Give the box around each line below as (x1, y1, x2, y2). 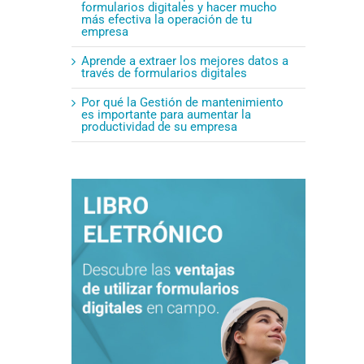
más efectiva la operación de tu (81, 11, 252, 27)
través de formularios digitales (81, 65, 247, 80)
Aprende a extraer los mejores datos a (81, 53, 288, 68)
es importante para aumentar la (81, 106, 251, 122)
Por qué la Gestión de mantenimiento (81, 94, 284, 110)
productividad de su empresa (81, 119, 237, 134)
